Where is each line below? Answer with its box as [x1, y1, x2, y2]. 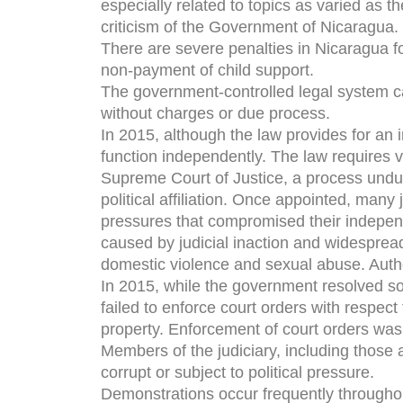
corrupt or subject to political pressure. [101, 363, 374, 381]
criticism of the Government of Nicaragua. [101, 18, 399, 36]
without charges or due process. [101, 104, 330, 122]
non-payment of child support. [101, 61, 314, 79]
